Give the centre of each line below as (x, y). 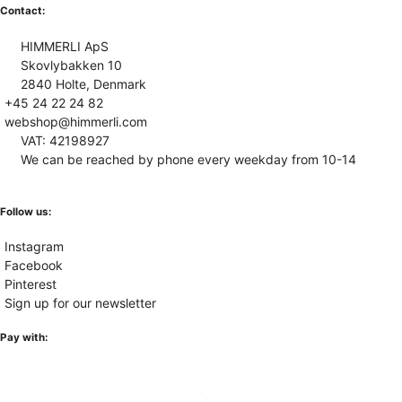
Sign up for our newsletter (80, 303)
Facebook (34, 266)
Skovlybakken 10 (71, 65)
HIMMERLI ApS (64, 46)
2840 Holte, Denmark (83, 83)
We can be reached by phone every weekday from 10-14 (188, 159)
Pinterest (31, 284)
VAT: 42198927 (65, 140)
